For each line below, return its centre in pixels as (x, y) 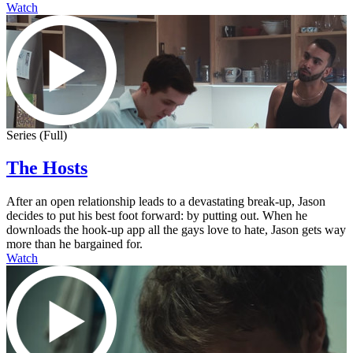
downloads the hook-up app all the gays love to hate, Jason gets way (176, 230)
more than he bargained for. (74, 244)
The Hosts (47, 168)
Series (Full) (37, 135)
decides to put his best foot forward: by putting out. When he (157, 216)
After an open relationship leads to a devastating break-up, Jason (166, 202)
